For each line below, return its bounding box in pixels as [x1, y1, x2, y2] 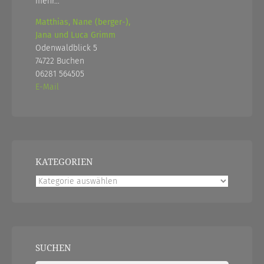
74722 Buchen [35, 56, 84, 67]
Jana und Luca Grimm [35, 30, 115, 41]
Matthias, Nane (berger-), [35, 17, 130, 28]
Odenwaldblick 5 [35, 43, 97, 54]
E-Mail [35, 82, 59, 93]
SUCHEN [35, 242, 71, 255]
